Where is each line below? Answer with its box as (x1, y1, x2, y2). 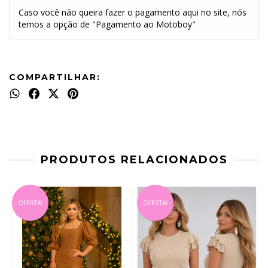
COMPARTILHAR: (9, 71, 100, 83)
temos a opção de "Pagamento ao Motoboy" (19, 18, 196, 30)
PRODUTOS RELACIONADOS (40, 153, 228, 166)
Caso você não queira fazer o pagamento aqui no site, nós (19, 6, 246, 18)
